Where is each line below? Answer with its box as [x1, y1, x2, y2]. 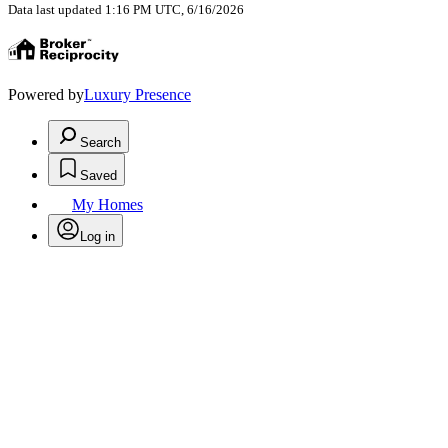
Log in [80, 229, 115, 245]
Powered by [8, 86, 84, 104]
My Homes [72, 196, 143, 214]
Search [80, 135, 121, 151]
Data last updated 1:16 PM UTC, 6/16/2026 [8, 2, 244, 18]
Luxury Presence [84, 86, 191, 104]
